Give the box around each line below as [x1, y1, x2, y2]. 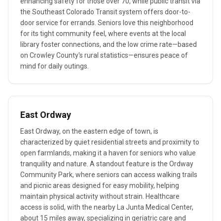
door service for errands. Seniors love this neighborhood [20, 19, 193, 27]
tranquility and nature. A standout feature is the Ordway [20, 160, 193, 168]
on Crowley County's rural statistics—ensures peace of [20, 51, 188, 59]
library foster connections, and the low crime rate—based [20, 40, 197, 48]
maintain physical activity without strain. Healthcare [20, 192, 180, 200]
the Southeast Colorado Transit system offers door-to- [20, 8, 190, 16]
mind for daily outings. [20, 62, 89, 70]
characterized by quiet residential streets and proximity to [20, 138, 199, 146]
